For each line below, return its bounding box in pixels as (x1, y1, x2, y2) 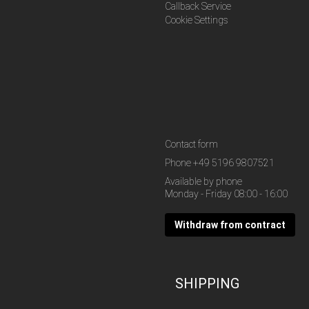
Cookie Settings (165, 14, 228, 26)
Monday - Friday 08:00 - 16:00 (165, 188, 288, 199)
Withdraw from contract (175, 219, 286, 230)
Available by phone (165, 176, 242, 187)
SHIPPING (175, 275, 239, 292)
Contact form (165, 139, 218, 150)
